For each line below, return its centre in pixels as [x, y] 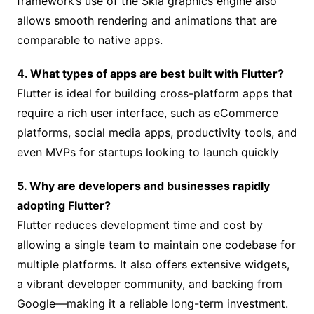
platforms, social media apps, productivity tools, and [157, 133]
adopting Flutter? [63, 206]
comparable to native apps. [89, 40]
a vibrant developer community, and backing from [149, 284]
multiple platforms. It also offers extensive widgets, [153, 265]
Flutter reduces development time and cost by [139, 225]
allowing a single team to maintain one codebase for [156, 245]
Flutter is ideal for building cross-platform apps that [155, 94]
